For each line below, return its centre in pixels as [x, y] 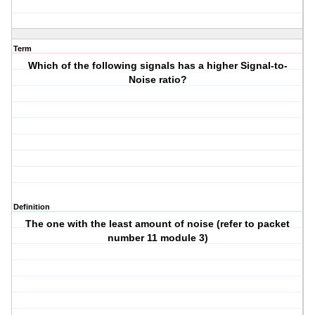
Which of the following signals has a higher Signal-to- [157, 66]
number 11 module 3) [157, 238]
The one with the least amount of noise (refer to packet [158, 224]
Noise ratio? [157, 80]
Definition [32, 207]
